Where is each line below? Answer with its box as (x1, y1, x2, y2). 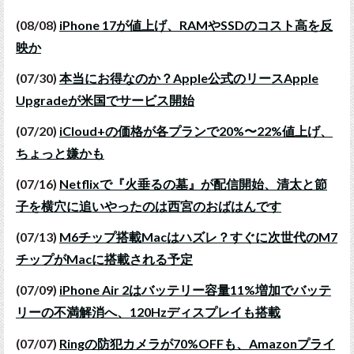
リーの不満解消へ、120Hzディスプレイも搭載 (16, 304, 281, 320)
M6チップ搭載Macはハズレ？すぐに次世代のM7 (59, 229, 337, 245)
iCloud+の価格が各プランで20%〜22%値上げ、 (59, 122, 333, 138)
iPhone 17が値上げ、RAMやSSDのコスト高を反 (59, 17, 333, 32)
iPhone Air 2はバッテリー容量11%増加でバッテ (59, 282, 331, 298)
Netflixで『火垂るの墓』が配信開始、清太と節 (59, 176, 327, 192)
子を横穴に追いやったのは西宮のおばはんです (16, 198, 281, 214)
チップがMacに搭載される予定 (16, 251, 193, 267)
